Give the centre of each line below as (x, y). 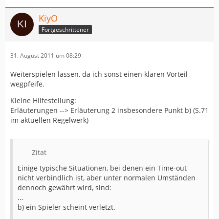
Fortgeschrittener (65, 29)
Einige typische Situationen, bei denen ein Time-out (102, 168)
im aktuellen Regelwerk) (49, 120)
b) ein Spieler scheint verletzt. (66, 207)
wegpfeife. (27, 84)
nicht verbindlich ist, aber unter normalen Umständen (107, 178)
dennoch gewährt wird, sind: (65, 187)
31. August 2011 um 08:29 (46, 55)
